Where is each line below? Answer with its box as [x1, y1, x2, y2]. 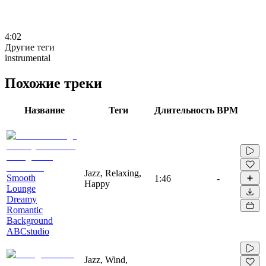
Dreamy [7, 194, 37, 204]
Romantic [7, 204, 43, 215]
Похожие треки [5, 75, 102, 91]
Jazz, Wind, [84, 254, 128, 265]
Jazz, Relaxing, [84, 167, 141, 178]
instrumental [5, 52, 50, 63]
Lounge [7, 183, 36, 194]
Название [24, 104, 65, 115]
